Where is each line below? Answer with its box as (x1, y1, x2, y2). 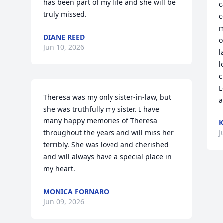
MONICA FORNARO (43, 187, 110, 196)
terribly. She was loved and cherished (43, 140, 169, 149)
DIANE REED (43, 32, 85, 42)
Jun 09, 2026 (43, 197, 85, 206)
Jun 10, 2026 (43, 42, 85, 52)
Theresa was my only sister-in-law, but (43, 92, 172, 102)
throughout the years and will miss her (43, 128, 174, 137)
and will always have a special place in (43, 152, 172, 161)
